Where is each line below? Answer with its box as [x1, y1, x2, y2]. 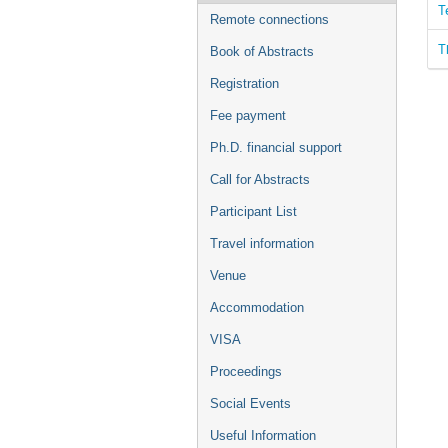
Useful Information [210, 428, 316, 443]
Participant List [210, 204, 297, 219]
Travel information [210, 236, 314, 251]
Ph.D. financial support [210, 140, 342, 155]
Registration [210, 76, 279, 91]
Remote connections [210, 12, 329, 27]
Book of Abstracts [210, 44, 314, 59]
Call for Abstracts [210, 172, 310, 187]
